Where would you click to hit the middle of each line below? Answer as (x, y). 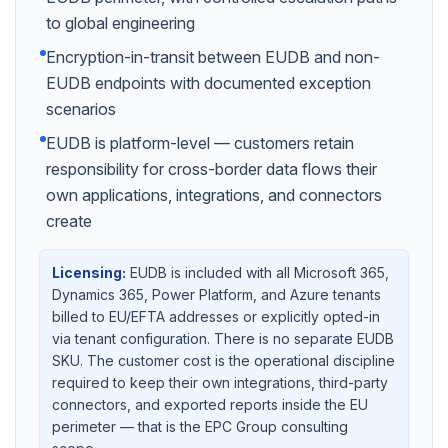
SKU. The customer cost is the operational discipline (223, 360)
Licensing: (89, 272)
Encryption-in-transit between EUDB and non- (213, 57)
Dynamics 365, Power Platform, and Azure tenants (216, 294)
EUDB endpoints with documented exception (208, 83)
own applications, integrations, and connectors (214, 195)
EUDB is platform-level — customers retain (200, 143)
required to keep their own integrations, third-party (220, 382)
